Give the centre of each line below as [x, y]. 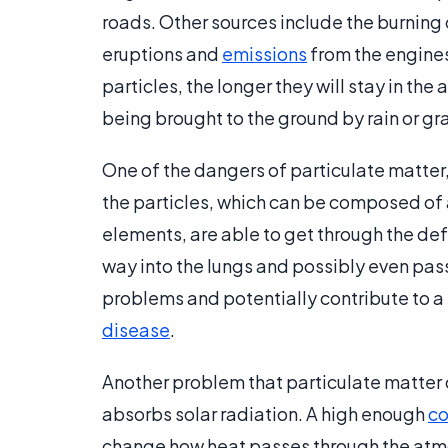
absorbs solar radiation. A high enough [265, 414]
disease [136, 330]
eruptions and [162, 54]
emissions [264, 54]
